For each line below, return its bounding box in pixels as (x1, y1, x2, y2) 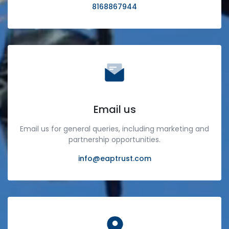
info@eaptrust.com (78, 153, 151, 164)
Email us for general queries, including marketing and (20, 123, 209, 134)
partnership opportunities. (68, 134, 161, 145)
